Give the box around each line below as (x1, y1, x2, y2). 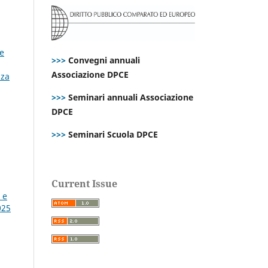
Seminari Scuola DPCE (66, 128, 158, 140)
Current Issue (51, 176, 117, 190)
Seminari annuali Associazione (66, 91, 193, 103)
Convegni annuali (68, 54, 140, 66)
